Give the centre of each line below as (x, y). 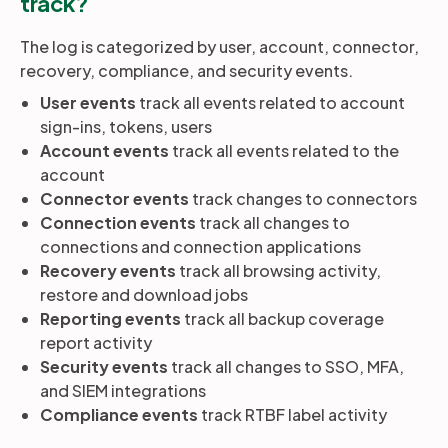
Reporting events (110, 318)
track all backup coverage (282, 318)
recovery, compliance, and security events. (186, 70)
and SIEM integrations (123, 390)
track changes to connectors (303, 198)
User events (88, 102)
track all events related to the (284, 150)
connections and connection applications (200, 246)
